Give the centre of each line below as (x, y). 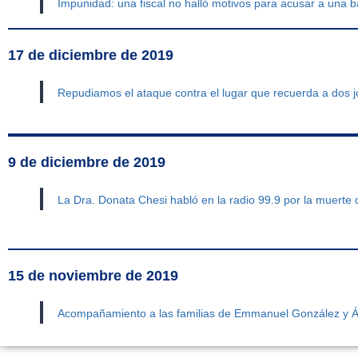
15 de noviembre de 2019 (93, 276)
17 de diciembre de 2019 (91, 56)
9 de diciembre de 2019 (87, 163)
